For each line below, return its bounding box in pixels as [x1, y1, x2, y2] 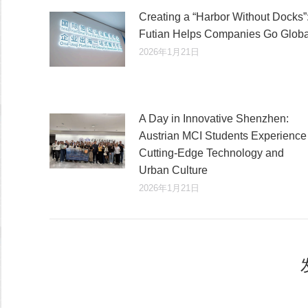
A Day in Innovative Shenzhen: [139, 112, 289, 124]
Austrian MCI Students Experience [139, 129, 307, 142]
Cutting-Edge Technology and [139, 146, 284, 159]
